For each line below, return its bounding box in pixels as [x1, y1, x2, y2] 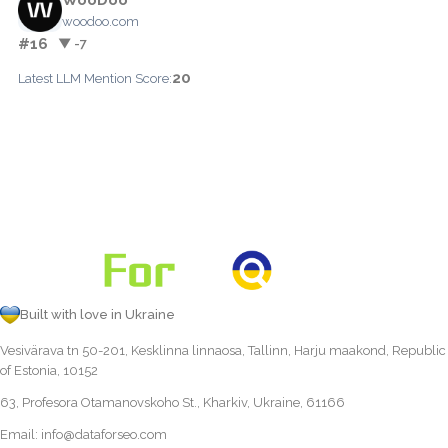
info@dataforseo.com [41, 427, 167, 442]
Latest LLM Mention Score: [18, 70, 172, 86]
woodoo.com [62, 13, 139, 29]
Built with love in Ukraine [20, 307, 175, 322]
